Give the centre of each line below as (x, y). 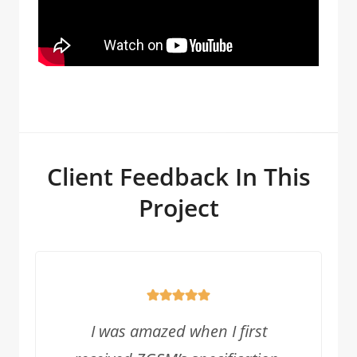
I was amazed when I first (178, 331)
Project (178, 208)
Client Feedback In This (178, 177)
